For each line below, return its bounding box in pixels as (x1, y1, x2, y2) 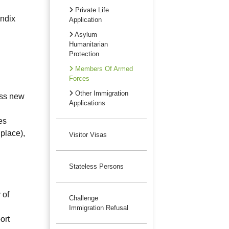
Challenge (68, 194, 98, 202)
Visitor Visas (68, 130, 107, 139)
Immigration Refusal (68, 203, 128, 212)
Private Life (73, 6, 109, 14)
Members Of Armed (73, 64, 133, 73)
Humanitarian (68, 40, 108, 48)
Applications (68, 99, 105, 107)
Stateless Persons (68, 162, 124, 170)
